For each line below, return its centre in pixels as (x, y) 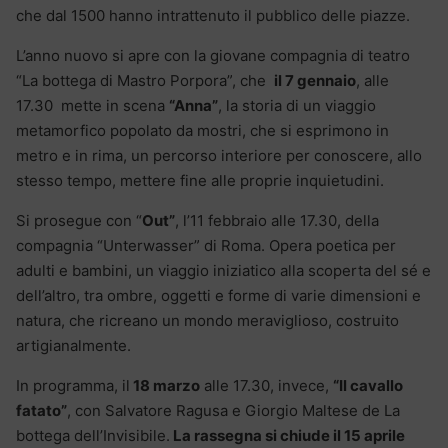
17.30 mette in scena (92, 105)
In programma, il (73, 385)
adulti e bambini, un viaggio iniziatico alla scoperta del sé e (223, 270)
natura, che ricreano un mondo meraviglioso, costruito (207, 320)
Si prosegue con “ (79, 220)
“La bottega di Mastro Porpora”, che (145, 80)
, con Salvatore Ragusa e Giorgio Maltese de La (233, 410)
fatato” (41, 410)
